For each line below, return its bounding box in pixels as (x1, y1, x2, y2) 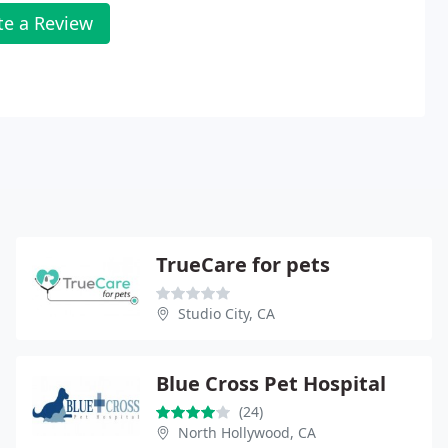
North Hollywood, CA (178, 422, 316, 442)
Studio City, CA (178, 303, 275, 323)
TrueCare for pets (156, 250, 330, 278)
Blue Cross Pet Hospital (156, 369, 386, 397)
